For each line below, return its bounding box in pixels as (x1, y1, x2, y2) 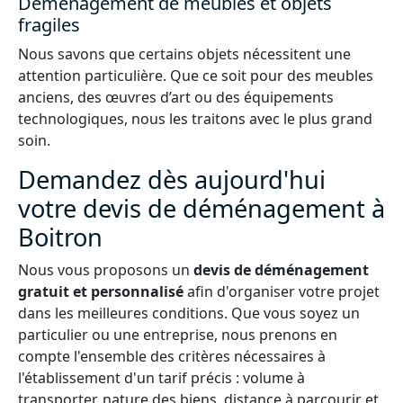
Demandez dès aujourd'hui (18, 163, 326, 196)
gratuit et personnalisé (18, 282, 184, 301)
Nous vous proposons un (18, 260, 193, 280)
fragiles (18, 13, 80, 37)
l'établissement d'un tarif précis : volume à (18, 368, 305, 388)
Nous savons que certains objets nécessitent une (18, 44, 351, 64)
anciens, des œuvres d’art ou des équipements (18, 87, 334, 107)
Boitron (18, 220, 103, 254)
